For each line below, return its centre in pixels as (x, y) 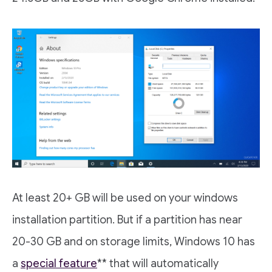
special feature (59, 263)
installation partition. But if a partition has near (127, 220)
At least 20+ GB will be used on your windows (125, 198)
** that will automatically (158, 263)
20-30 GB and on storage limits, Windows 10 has (134, 242)
